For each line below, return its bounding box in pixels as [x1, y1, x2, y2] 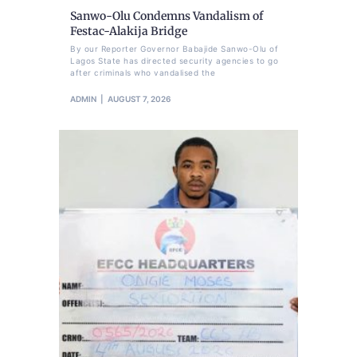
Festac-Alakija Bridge [70, 24, 187, 39]
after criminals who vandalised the [70, 68, 215, 78]
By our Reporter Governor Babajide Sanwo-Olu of [70, 44, 278, 54]
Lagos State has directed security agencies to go [70, 56, 278, 66]
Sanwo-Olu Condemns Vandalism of [70, 9, 263, 24]
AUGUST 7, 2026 [108, 94, 171, 104]
